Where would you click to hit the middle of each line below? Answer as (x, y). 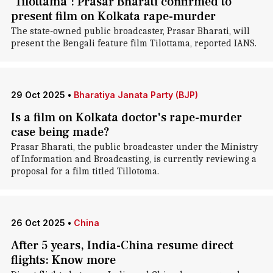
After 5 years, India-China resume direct (122, 246)
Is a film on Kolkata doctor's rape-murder (126, 118)
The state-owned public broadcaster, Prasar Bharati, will (130, 31)
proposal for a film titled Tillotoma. (85, 171)
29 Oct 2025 (38, 95)
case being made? (60, 132)
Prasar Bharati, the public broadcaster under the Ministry (134, 147)
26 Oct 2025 (38, 223)
